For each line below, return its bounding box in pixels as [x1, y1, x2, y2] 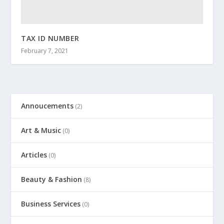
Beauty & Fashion [21, 174, 82, 184]
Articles [21, 150, 47, 160]
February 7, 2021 [21, 46, 69, 55]
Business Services [21, 199, 81, 209]
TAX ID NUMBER [21, 33, 79, 43]
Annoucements [21, 101, 74, 111]
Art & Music [21, 125, 61, 135]
